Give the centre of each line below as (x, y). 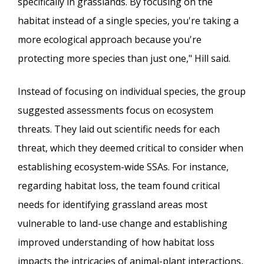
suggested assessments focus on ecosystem (115, 110)
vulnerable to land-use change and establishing (123, 223)
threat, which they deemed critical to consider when (131, 148)
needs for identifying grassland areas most (113, 204)
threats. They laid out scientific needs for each (119, 129)
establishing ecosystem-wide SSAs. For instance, (123, 166)
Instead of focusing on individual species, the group (132, 91)
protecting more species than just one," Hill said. (124, 58)
